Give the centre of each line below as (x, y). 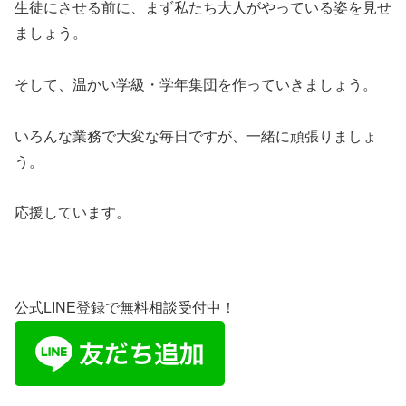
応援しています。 (72, 213)
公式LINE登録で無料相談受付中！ (125, 308)
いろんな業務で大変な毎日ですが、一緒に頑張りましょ (196, 136)
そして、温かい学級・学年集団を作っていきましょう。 (196, 84)
